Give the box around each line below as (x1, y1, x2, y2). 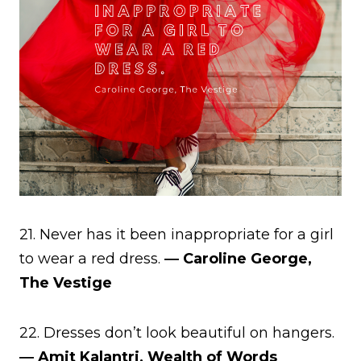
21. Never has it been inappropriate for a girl (19, 225, 334, 243)
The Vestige (19, 273, 112, 292)
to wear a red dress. (19, 249, 160, 268)
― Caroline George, (160, 249, 312, 268)
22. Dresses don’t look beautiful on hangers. (19, 323, 334, 342)
